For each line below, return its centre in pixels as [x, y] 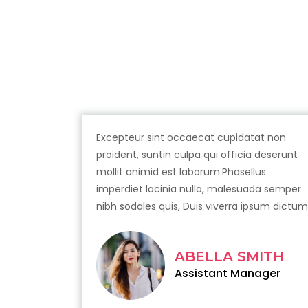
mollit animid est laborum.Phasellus [181, 172]
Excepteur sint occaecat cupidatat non [191, 138]
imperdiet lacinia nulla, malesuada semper [199, 189]
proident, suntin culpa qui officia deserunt [197, 155]
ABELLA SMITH [230, 257]
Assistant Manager [228, 274]
